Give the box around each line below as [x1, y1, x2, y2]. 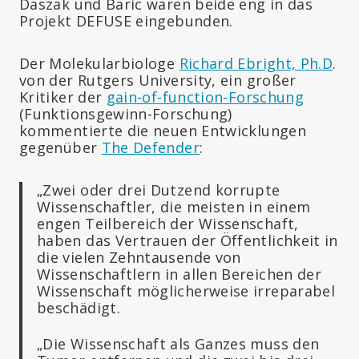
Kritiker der [19, 87, 107, 107]
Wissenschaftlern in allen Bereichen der [37, 264, 322, 284]
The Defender [101, 137, 200, 157]
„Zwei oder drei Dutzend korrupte [37, 179, 280, 200]
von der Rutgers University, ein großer [19, 70, 296, 90]
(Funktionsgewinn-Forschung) [19, 103, 232, 123]
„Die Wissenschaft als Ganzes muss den [37, 333, 320, 353]
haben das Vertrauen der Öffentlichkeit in [37, 230, 338, 250]
